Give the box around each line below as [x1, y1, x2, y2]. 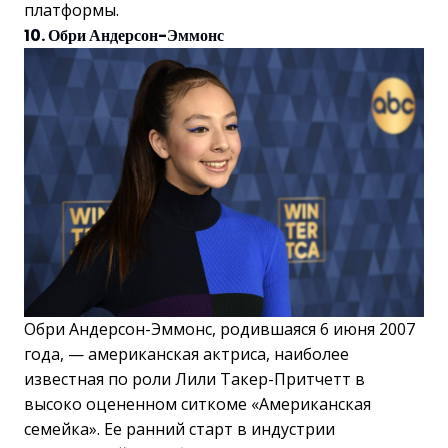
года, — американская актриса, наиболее [24, 343, 349, 366]
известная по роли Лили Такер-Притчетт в [24, 368, 365, 391]
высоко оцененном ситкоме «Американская [24, 393, 371, 416]
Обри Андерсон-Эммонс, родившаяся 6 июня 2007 [24, 318, 415, 341]
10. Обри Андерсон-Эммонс [24, 23, 224, 47]
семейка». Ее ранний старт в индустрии [24, 418, 335, 441]
